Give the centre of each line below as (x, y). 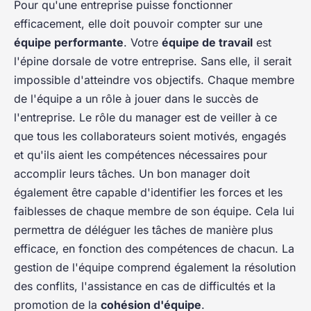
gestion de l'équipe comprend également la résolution (155, 268)
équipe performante (69, 43)
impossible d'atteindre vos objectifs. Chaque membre (154, 80)
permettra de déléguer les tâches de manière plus (143, 230)
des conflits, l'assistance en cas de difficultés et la (145, 286)
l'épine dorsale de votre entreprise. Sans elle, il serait (153, 61)
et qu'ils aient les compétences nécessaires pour (141, 155)
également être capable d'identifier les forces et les (148, 193)
